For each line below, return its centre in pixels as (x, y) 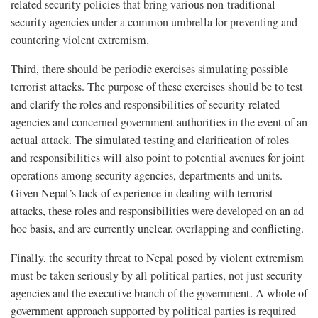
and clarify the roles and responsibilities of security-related (145, 104)
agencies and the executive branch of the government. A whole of (159, 293)
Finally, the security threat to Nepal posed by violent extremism (157, 257)
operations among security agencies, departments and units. (147, 175)
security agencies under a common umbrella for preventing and (154, 22)
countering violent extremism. (80, 39)
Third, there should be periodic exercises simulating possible (149, 68)
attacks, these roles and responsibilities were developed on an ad (157, 210)
